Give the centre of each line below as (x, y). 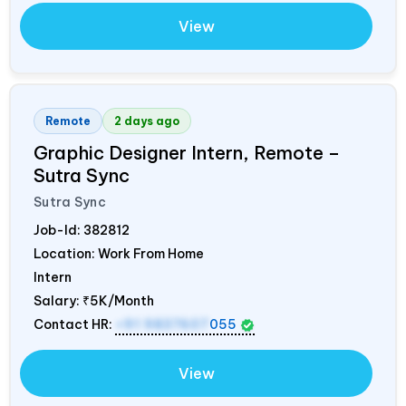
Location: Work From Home (119, 254)
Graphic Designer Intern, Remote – (187, 153)
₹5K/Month (118, 301)
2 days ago (147, 121)
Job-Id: (58, 231)
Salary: (58, 301)
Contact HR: (74, 325)
